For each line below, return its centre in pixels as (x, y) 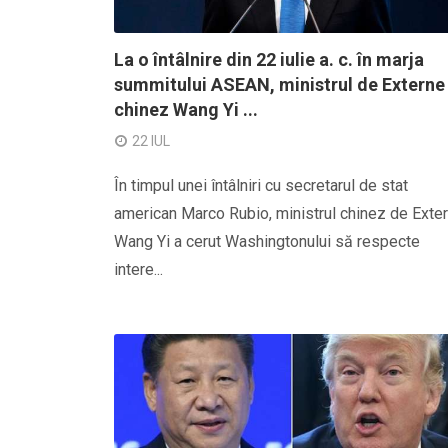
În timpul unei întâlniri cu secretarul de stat (261, 185)
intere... (138, 269)
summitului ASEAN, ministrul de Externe (279, 84)
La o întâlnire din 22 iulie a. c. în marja (269, 59)
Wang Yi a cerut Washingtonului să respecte (267, 241)
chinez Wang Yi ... (186, 109)
